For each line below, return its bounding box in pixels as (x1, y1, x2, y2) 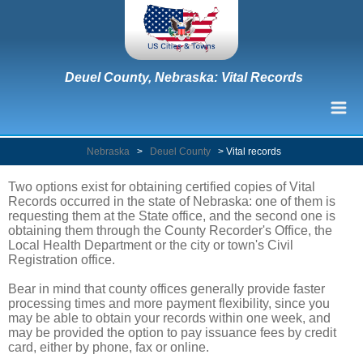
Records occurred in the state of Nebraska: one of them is (8, 194, 335, 208)
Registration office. (8, 252, 115, 267)
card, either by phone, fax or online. (8, 340, 209, 354)
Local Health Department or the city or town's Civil (8, 237, 293, 252)
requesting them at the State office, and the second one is (8, 208, 335, 223)
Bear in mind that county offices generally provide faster (8, 281, 325, 296)
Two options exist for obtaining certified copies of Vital (8, 179, 315, 194)
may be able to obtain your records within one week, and (8, 310, 331, 325)
